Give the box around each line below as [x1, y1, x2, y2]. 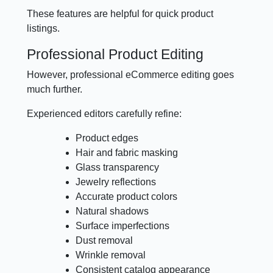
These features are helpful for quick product [27, 8, 214, 19]
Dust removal [76, 235, 133, 246]
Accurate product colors [76, 191, 178, 202]
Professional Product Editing [27, 46, 204, 62]
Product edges [76, 132, 139, 143]
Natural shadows [76, 205, 149, 216]
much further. [27, 83, 83, 94]
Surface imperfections [76, 220, 170, 231]
